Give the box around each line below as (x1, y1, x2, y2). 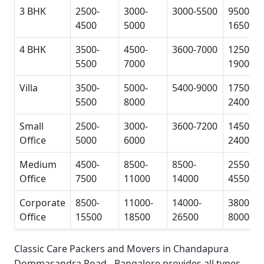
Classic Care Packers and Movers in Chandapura (14, 242, 229, 256)
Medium (19, 158, 57, 171)
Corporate (19, 196, 65, 210)
